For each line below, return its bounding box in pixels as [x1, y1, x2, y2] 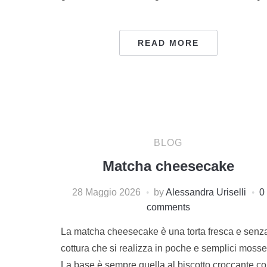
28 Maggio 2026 [72, 187, 141, 197]
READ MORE [137, 38, 199, 48]
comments [146, 201, 190, 212]
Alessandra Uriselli [165, 187, 246, 197]
